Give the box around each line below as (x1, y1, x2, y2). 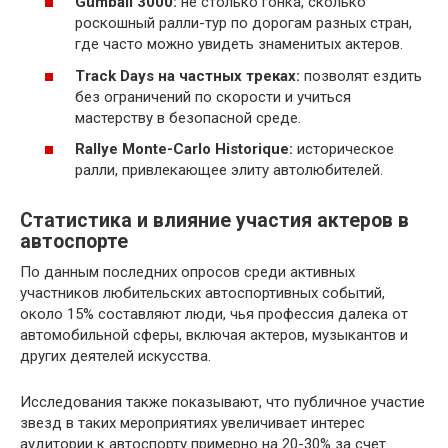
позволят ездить (300, 66, 422, 85)
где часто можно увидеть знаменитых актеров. (75, 35, 403, 53)
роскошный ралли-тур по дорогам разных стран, (75, 14, 412, 32)
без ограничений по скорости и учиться (75, 87, 351, 106)
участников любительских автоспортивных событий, (20, 284, 385, 302)
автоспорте (20, 230, 128, 254)
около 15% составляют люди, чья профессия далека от (20, 305, 408, 323)
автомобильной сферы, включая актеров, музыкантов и (20, 326, 408, 344)
